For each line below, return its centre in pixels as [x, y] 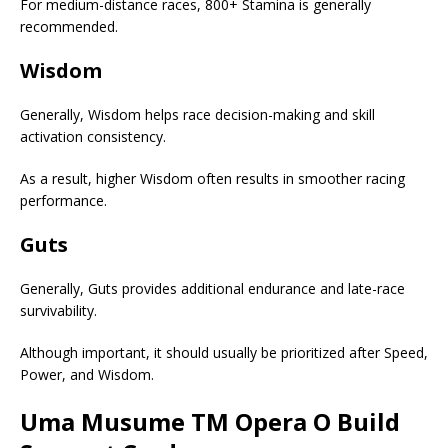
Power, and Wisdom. [87, 375]
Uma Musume [105, 422]
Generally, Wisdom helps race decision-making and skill [197, 115]
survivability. [58, 311]
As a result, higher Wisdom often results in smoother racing [212, 179]
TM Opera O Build [295, 422]
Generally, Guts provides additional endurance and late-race [212, 289]
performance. [63, 201]
